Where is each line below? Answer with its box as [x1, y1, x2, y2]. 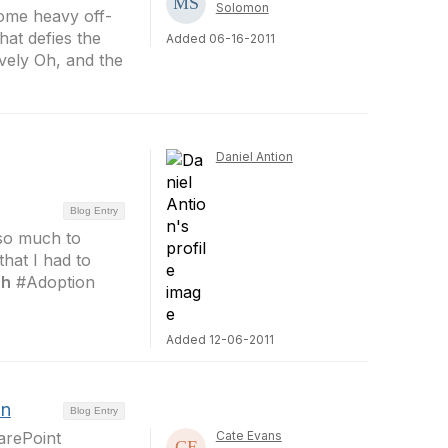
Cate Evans [215, 428, 282, 443]
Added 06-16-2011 [165, 31, 275, 46]
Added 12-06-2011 [165, 332, 274, 347]
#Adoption [11, 272, 95, 292]
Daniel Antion [215, 149, 293, 164]
